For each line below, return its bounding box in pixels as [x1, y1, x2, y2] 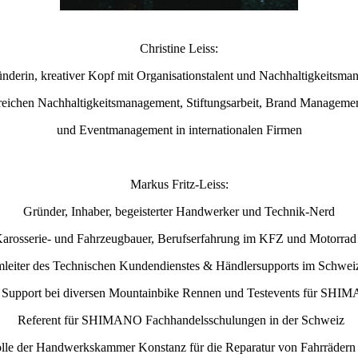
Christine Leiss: [140, 41, 218, 55]
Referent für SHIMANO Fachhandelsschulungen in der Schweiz [14, 312, 344, 327]
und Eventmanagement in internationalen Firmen [56, 122, 302, 137]
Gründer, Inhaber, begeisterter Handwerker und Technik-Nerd [23, 204, 335, 218]
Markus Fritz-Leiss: [129, 177, 229, 191]
